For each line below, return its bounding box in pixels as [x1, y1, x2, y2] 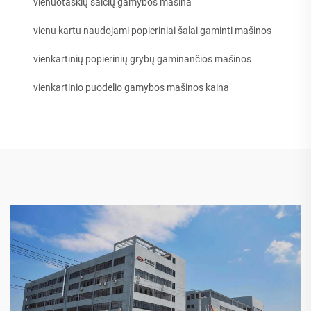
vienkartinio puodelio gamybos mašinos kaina [33, 81, 229, 93]
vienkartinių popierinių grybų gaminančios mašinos [33, 53, 251, 65]
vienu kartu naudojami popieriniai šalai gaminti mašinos [33, 24, 271, 36]
